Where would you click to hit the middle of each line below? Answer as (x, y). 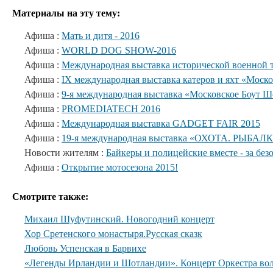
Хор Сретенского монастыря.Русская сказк (113, 234)
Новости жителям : (65, 153)
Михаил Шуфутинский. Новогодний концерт (119, 219)
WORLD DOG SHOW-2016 (119, 50)
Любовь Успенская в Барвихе (85, 248)
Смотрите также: (50, 197)
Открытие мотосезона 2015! (120, 167)
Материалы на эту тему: (66, 13)
